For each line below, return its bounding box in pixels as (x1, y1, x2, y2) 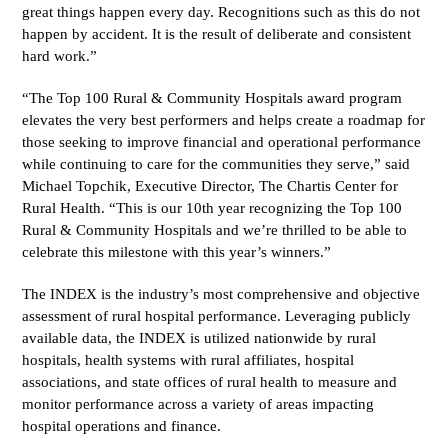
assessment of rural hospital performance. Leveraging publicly (22, 308, 412, 325)
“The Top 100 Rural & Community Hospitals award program (22, 90, 403, 107)
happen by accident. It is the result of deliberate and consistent (22, 26, 412, 43)
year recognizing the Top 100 (214, 200, 403, 217)
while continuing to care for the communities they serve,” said (22, 156, 411, 173)
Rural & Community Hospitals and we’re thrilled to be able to (22, 222, 408, 239)
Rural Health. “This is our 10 (22, 200, 203, 217)
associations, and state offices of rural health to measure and (22, 374, 398, 391)
